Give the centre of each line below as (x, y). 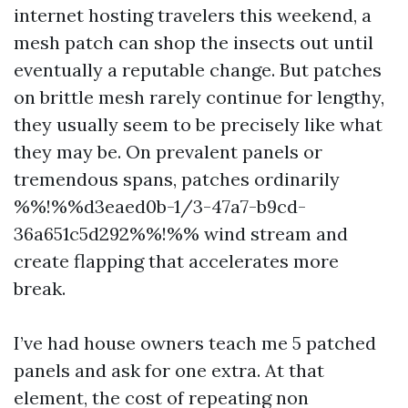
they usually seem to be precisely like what (198, 124)
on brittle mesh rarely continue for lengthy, (199, 97)
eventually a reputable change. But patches (198, 70)
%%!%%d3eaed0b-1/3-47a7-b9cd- (160, 206)
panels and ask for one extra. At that (169, 370)
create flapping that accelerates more (176, 261)
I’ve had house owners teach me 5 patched (195, 343)
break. (40, 288)
